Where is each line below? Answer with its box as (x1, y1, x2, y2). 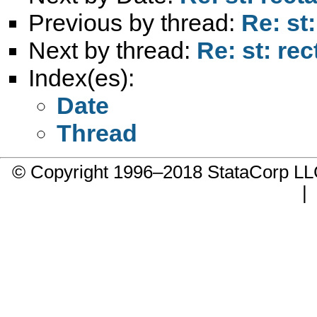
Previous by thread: (28, 8, 241, 36)
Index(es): (28, 64, 134, 91)
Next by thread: (28, 36, 197, 64)
